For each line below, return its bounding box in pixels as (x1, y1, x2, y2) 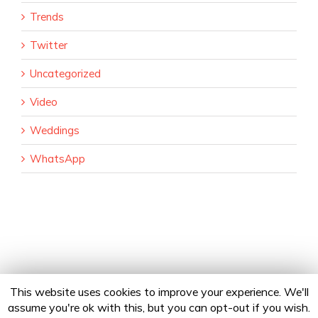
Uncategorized (30, 66, 101, 80)
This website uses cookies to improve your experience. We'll (9, 284, 309, 299)
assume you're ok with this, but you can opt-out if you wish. (8, 300, 310, 314)
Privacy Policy (229, 301, 285, 312)
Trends (30, 9, 64, 23)
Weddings (30, 123, 79, 137)
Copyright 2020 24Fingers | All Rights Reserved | (33, 301, 230, 312)
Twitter (30, 38, 67, 52)
